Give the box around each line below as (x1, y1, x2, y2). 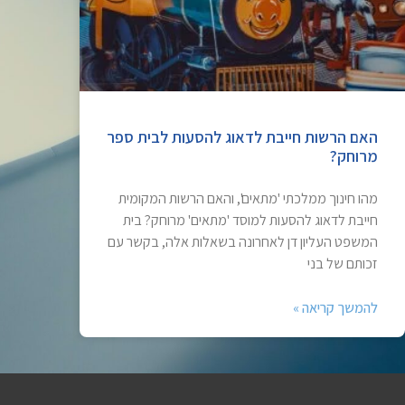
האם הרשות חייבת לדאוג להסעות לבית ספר (107, 126, 378, 147)
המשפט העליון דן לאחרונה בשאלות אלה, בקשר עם (108, 231, 378, 251)
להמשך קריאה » (293, 297, 378, 317)
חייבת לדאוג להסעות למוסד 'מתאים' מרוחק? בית (123, 210, 378, 230)
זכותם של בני (307, 253, 378, 273)
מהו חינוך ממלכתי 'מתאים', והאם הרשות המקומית (118, 188, 378, 208)
